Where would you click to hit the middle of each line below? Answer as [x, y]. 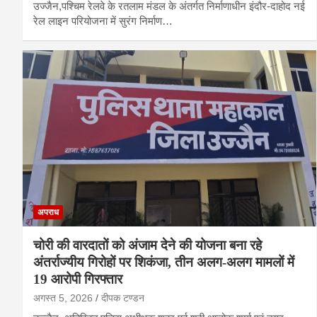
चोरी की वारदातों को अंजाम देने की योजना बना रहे [148, 246]
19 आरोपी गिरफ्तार [78, 279]
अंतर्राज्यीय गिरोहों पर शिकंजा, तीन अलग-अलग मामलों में [164, 263]
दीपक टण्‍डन [123, 298]
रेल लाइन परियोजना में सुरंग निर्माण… [103, 21]
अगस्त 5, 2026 [63, 298]
